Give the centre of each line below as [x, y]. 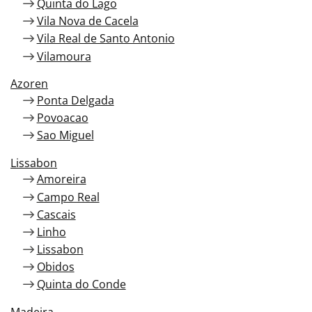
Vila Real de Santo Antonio [106, 39]
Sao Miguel [65, 135]
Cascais [56, 214]
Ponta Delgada [75, 100]
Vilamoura [64, 56]
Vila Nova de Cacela [87, 21]
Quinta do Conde [81, 284]
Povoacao [62, 117]
